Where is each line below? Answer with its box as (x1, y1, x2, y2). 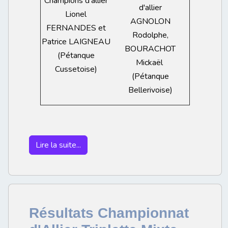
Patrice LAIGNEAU (41, 36, 110, 48)
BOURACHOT (125, 43, 176, 54)
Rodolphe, (132, 30, 168, 41)
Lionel (65, 9, 87, 20)
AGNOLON (130, 16, 170, 27)
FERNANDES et (46, 22, 106, 34)
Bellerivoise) (128, 84, 173, 96)
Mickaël (135, 57, 165, 68)
